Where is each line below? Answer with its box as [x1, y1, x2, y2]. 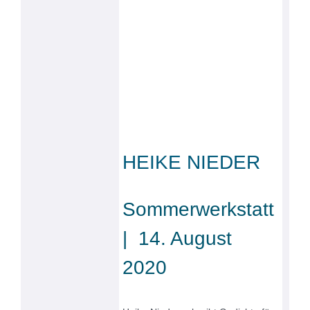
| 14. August [122, 227, 232, 249]
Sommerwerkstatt [122, 198, 280, 220]
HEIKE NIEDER [122, 151, 261, 173]
